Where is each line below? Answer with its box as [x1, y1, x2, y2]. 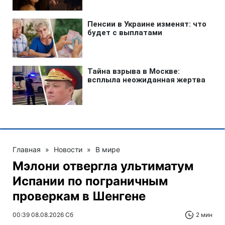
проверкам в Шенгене [13, 188, 146, 203]
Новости [54, 145, 82, 154]
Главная [13, 145, 41, 154]
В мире [95, 145, 120, 154]
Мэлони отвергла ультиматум [13, 158, 193, 173]
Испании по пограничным [13, 173, 168, 188]
